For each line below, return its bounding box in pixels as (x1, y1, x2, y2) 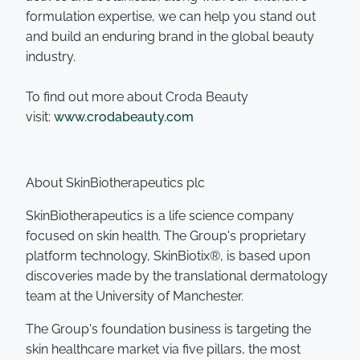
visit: (26, 109, 54, 125)
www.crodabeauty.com (54, 109, 194, 125)
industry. (26, 49, 76, 64)
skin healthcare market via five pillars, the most (26, 342, 301, 357)
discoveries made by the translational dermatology (26, 268, 328, 284)
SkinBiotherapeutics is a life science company (26, 208, 294, 223)
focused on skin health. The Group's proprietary (26, 228, 306, 243)
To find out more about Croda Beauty (26, 89, 248, 104)
